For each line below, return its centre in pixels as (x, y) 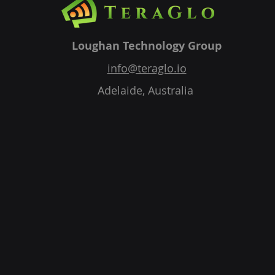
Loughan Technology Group (147, 46)
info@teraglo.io (147, 68)
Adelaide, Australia (147, 90)
